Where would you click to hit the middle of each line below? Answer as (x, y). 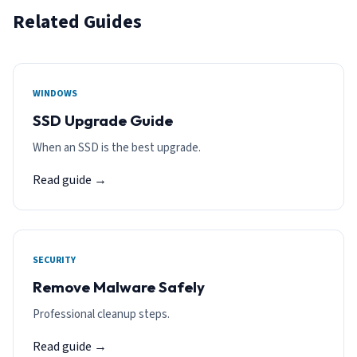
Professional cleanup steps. (101, 315)
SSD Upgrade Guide (103, 121)
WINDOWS (55, 94)
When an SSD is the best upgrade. (117, 148)
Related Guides (77, 22)
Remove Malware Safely (119, 287)
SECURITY (54, 261)
